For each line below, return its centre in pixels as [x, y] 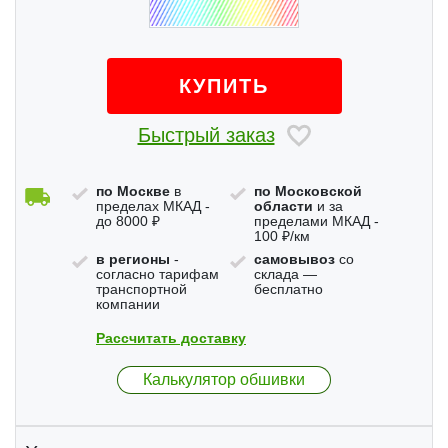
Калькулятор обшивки [224, 380]
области [283, 206]
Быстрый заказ [206, 135]
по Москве [133, 191]
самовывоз [294, 259]
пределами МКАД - [316, 221]
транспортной [141, 289]
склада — [285, 274]
